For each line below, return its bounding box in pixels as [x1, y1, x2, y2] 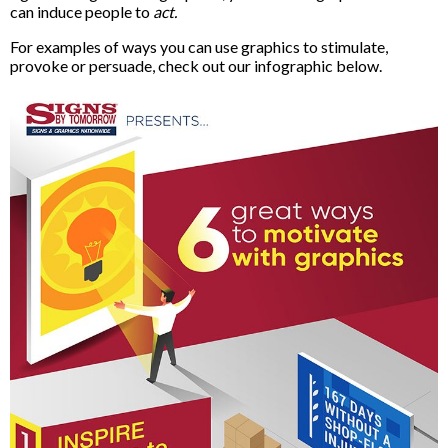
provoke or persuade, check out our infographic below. [10, 56, 382, 75]
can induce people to [10, 2, 153, 21]
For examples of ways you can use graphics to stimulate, [10, 37, 388, 56]
